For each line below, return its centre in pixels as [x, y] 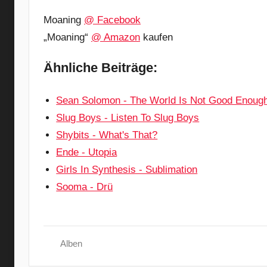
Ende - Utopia [87, 152]
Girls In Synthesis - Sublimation [127, 170]
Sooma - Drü [85, 187]
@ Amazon [116, 37]
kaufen [156, 37]
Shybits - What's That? [107, 135]
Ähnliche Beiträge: [100, 67]
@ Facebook [112, 20]
